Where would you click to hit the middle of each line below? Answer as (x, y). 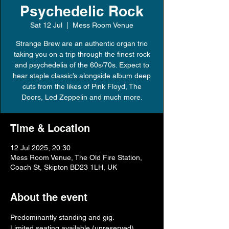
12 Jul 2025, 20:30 (40, 148)
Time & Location (50, 128)
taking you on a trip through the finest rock (82, 54)
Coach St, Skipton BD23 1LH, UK (64, 167)
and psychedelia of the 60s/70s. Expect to (82, 65)
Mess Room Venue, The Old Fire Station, (76, 157)
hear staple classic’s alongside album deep (82, 76)
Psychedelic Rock (82, 11)
